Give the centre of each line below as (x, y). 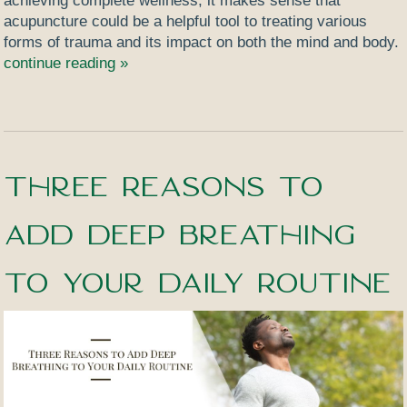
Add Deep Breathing (179, 234)
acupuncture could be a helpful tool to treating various (186, 22)
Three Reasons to (164, 186)
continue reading (62, 64)
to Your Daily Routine (198, 282)
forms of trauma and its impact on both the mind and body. (202, 43)
